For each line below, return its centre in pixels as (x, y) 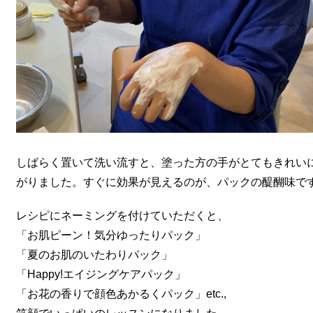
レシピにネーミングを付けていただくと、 (122, 215)
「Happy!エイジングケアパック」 (101, 274)
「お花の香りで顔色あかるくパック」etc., (121, 293)
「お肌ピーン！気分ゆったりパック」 (111, 235)
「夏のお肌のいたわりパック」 (94, 254)
